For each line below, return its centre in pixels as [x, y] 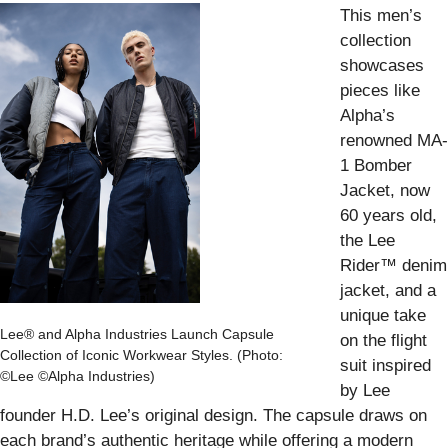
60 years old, [388, 215]
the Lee [367, 240]
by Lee [365, 390]
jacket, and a [388, 290]
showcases [382, 65]
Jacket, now [385, 190]
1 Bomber [376, 165]
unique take [383, 315]
